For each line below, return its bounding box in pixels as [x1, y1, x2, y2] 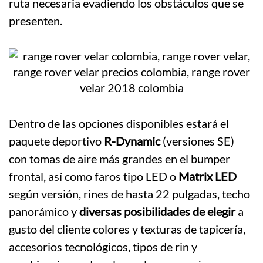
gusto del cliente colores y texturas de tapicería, [9, 222, 245, 237]
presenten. [9, 14, 62, 28]
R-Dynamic [104, 134, 160, 149]
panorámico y [9, 204, 79, 219]
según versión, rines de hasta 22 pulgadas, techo [9, 187, 250, 201]
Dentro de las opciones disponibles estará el [9, 116, 229, 131]
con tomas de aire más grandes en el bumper [9, 151, 230, 166]
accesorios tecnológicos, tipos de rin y [9, 240, 197, 254]
